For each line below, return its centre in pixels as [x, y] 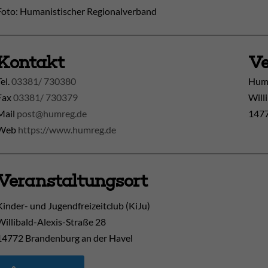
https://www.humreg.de [67, 129]
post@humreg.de [52, 113]
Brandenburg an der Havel [79, 237]
